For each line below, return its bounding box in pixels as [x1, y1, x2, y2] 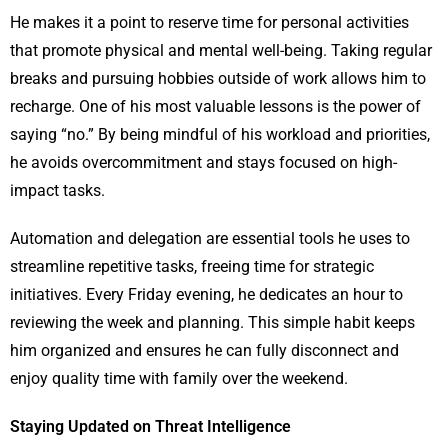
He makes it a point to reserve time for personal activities [10, 13, 409, 33]
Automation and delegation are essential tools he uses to [10, 229, 410, 249]
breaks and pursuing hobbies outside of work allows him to [10, 69, 426, 89]
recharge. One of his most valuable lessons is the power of [10, 97, 421, 117]
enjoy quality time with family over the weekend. [10, 369, 348, 389]
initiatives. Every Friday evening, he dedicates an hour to [10, 285, 403, 305]
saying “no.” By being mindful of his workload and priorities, [10, 125, 430, 145]
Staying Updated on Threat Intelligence [10, 417, 291, 437]
